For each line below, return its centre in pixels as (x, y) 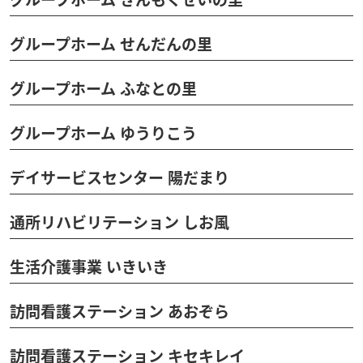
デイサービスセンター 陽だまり (120, 178)
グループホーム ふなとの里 (103, 89)
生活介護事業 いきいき (89, 267)
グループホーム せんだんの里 (111, 44)
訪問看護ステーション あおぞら (120, 312)
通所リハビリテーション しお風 (120, 222)
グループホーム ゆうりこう (103, 133)
